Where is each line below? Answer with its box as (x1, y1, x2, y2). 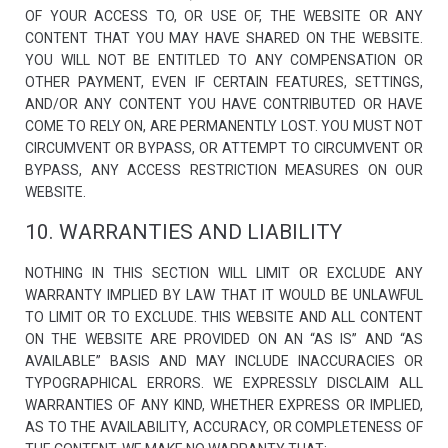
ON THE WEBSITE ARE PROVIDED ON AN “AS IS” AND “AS (25, 331, 423, 347)
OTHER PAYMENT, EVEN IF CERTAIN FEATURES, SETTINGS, (25, 74, 423, 90)
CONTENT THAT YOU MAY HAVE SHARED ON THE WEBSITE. (25, 30, 423, 46)
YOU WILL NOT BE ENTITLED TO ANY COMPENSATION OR (25, 52, 423, 68)
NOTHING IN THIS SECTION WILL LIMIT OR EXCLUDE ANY (25, 265, 423, 281)
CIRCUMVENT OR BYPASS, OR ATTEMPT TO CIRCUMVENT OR (25, 140, 423, 156)
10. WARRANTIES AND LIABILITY (25, 220, 342, 244)
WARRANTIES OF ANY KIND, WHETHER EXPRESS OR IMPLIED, (25, 397, 423, 413)
